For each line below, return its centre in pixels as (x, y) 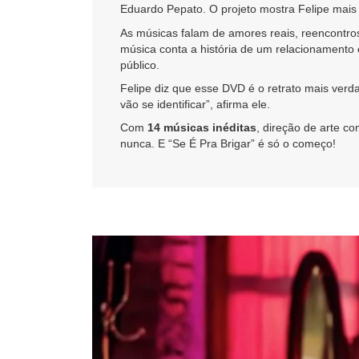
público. (140, 65)
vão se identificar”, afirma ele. (195, 105)
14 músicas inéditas (202, 128)
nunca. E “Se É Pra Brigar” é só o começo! (228, 144)
